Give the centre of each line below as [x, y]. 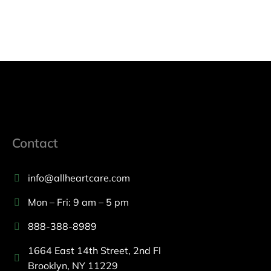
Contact [35, 143]
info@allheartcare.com [79, 178]
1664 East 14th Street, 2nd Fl [94, 251]
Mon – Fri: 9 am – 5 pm [78, 202]
